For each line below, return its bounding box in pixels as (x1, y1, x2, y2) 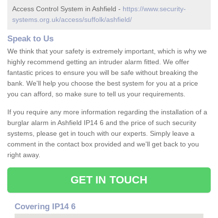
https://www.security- (123, 5, 186, 13)
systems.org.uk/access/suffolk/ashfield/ (12, 16, 132, 24)
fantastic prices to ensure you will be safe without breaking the (7, 69, 198, 77)
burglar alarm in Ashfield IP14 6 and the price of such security (7, 119, 196, 127)
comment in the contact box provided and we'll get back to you (7, 140, 199, 148)
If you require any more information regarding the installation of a (7, 108, 207, 116)
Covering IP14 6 (15, 202, 75, 212)
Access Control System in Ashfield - (12, 5, 123, 13)
